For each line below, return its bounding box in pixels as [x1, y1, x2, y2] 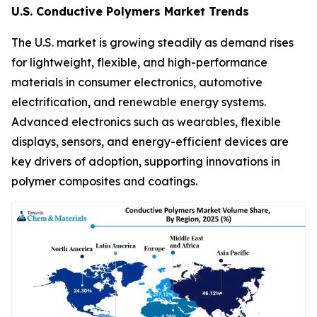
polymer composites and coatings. [11, 173, 197, 188]
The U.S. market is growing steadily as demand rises [11, 35, 294, 50]
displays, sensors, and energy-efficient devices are [11, 134, 289, 149]
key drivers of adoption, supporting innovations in [11, 154, 280, 168]
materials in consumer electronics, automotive [11, 74, 263, 89]
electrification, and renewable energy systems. [11, 94, 266, 109]
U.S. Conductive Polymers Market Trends [11, 4, 249, 18]
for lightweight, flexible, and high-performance [11, 54, 267, 69]
